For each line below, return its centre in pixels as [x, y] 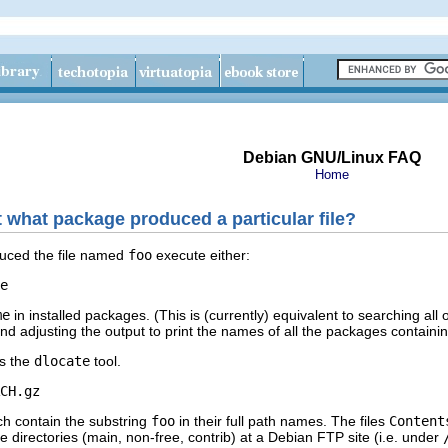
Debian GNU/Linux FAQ [331, 157]
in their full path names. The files [282, 420]
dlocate [62, 360]
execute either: [201, 254]
